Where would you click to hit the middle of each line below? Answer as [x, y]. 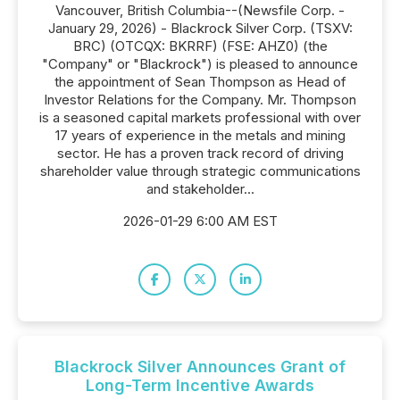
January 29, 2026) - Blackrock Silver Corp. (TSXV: [200, 28]
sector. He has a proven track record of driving [200, 153]
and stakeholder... [200, 189]
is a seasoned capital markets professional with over [200, 117]
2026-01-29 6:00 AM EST [200, 221]
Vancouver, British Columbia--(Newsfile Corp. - [200, 10]
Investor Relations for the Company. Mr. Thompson [200, 100]
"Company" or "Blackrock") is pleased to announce [200, 64]
